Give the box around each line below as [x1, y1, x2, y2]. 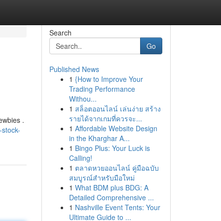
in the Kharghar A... [69, 133, 130, 143]
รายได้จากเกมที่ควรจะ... [69, 113, 142, 123]
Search [49, 28, 72, 37]
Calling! [69, 153, 92, 163]
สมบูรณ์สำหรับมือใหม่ [69, 173, 135, 183]
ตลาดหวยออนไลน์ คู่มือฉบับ [74, 163, 159, 173]
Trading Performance [69, 84, 135, 94]
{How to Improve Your [74, 74, 143, 84]
